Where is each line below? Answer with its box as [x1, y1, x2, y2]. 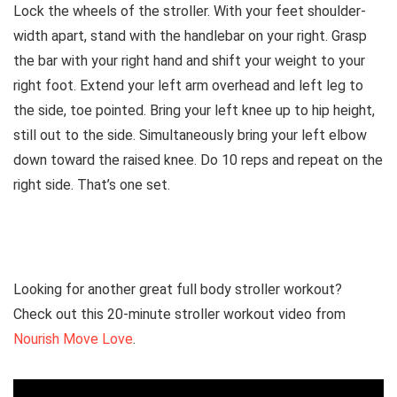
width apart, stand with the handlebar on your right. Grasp [13, 27, 367, 45]
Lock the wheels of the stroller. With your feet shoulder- [13, 3, 366, 20]
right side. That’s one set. [13, 176, 170, 194]
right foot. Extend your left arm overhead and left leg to [13, 77, 363, 95]
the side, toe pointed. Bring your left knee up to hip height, [13, 102, 375, 120]
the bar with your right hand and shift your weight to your [13, 52, 365, 70]
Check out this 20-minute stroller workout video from [13, 306, 346, 323]
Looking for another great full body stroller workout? [13, 281, 342, 299]
